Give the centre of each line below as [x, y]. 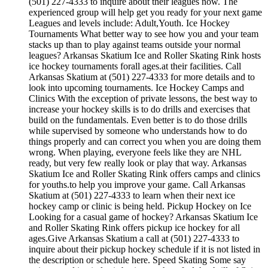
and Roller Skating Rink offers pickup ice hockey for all [134, 228]
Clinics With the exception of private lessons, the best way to [143, 99]
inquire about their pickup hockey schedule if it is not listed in [144, 249]
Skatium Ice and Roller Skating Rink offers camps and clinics [144, 174]
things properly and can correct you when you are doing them [145, 142]
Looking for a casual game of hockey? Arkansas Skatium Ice [143, 217]
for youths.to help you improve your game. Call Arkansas [137, 185]
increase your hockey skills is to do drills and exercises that [139, 109]
